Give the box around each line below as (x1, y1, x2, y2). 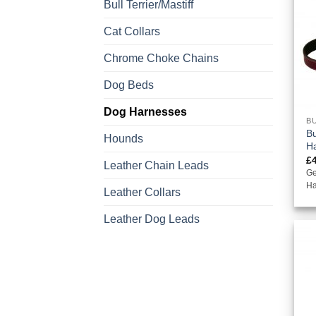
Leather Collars (104, 186, 181, 198)
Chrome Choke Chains (104, 51, 219, 64)
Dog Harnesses (104, 105, 187, 118)
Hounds (104, 132, 143, 145)
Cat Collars (104, 25, 160, 37)
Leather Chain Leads (104, 159, 209, 171)
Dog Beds (104, 78, 154, 91)
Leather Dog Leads (104, 212, 200, 225)
